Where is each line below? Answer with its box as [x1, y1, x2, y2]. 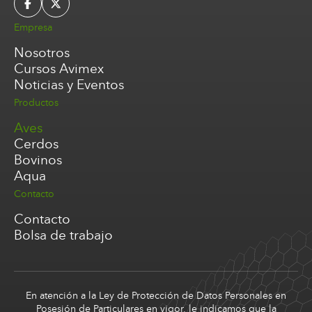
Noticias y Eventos [14, 77, 124, 93]
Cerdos [14, 136, 58, 153]
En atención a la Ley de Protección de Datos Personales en [26, 290, 286, 302]
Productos [14, 97, 58, 109]
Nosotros [14, 45, 70, 61]
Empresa [14, 22, 52, 34]
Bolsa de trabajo [14, 227, 113, 244]
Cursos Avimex [14, 61, 104, 77]
